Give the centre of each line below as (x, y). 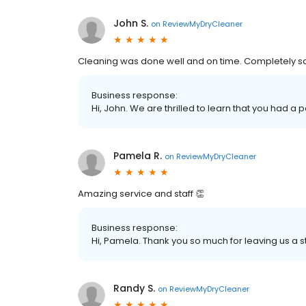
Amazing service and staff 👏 (141, 194)
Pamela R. (138, 156)
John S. (131, 24)
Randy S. (134, 289)
